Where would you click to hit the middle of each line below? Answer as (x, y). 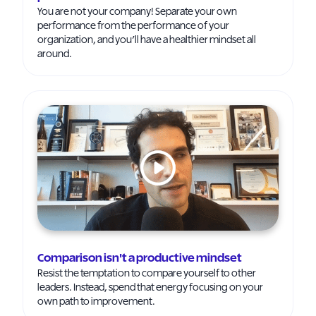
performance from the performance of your (133, 26)
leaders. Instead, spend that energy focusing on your (150, 288)
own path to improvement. (96, 302)
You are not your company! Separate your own (137, 12)
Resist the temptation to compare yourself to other (147, 274)
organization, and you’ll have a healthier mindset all (147, 40)
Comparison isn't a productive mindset (140, 258)
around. (55, 54)
